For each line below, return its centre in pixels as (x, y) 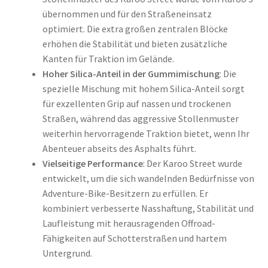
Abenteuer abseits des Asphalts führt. (119, 148)
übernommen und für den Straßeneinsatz (127, 13)
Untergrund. (67, 253)
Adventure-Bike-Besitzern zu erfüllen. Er (125, 193)
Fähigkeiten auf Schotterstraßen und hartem (134, 238)
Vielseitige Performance (92, 163)
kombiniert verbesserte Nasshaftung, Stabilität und (148, 208)
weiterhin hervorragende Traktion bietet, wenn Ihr (146, 133)
